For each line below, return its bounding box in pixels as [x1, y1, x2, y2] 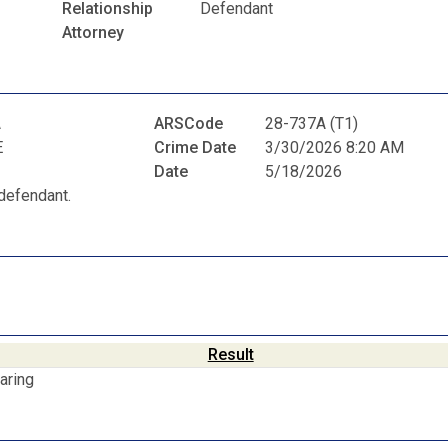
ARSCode [154, 114, 224, 134]
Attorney [62, 22, 124, 42]
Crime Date [154, 138, 237, 158]
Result [207, 344, 254, 364]
